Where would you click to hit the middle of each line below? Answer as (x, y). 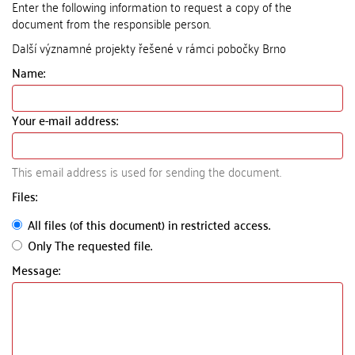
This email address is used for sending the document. (147, 171)
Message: (38, 269)
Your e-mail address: (67, 120)
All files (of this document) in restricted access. (149, 224)
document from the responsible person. (111, 23)
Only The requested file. (90, 245)
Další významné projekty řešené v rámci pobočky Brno (149, 48)
